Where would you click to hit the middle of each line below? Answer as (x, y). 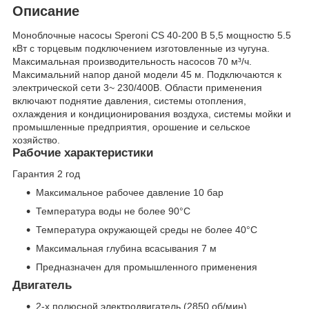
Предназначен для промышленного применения (147, 267)
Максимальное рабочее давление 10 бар (130, 193)
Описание (46, 11)
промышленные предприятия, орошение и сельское (131, 127)
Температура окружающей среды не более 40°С (147, 230)
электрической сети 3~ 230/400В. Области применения (137, 88)
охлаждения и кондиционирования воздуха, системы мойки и (152, 114)
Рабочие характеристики (83, 153)
